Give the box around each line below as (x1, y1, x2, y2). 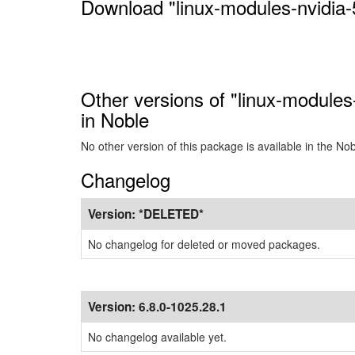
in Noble (81, 105, 149, 133)
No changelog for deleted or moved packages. (88, 236, 320, 252)
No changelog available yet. (88, 329, 227, 345)
